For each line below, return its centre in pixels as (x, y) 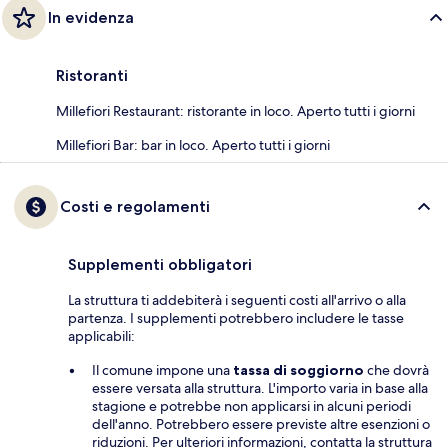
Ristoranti (92, 76)
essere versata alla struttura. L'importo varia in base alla (260, 388)
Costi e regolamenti (135, 207)
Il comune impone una (162, 370)
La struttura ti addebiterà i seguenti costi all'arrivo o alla (237, 300)
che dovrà (396, 370)
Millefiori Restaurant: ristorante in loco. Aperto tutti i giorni (235, 111)
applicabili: (101, 336)
